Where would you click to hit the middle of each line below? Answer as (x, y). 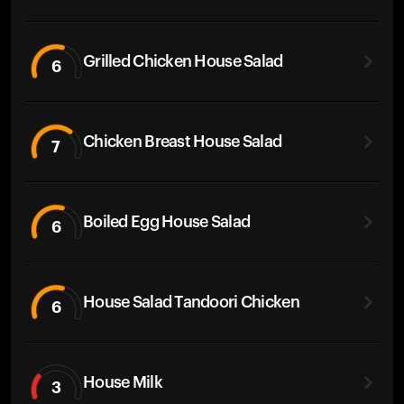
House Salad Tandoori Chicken (191, 302)
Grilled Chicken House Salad (183, 61)
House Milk (123, 382)
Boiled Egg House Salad (167, 221)
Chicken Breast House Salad (183, 141)
